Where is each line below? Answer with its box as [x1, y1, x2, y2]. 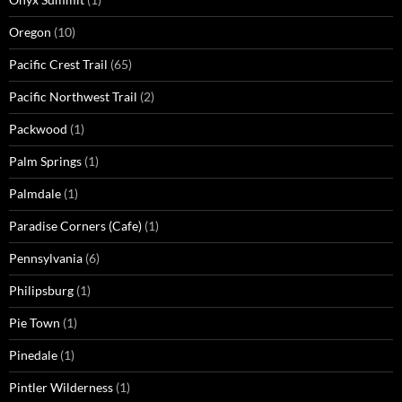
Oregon [9, 24, 51, 40]
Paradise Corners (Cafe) [9, 218, 142, 234]
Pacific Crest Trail [9, 57, 108, 73]
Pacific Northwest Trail [9, 89, 137, 105]
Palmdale [9, 186, 61, 202]
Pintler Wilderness [9, 380, 113, 396]
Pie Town [9, 315, 60, 331]
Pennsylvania [9, 250, 83, 267]
